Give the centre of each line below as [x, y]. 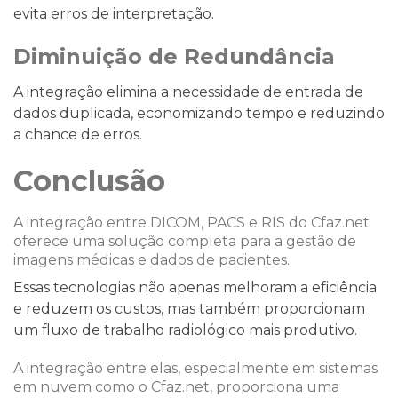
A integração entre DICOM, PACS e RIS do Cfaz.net [191, 222]
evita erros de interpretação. [114, 13]
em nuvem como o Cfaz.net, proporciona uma [176, 386]
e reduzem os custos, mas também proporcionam [189, 308]
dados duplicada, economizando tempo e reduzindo [199, 113]
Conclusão [89, 180]
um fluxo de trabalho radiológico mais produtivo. [187, 330]
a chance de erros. [78, 134]
